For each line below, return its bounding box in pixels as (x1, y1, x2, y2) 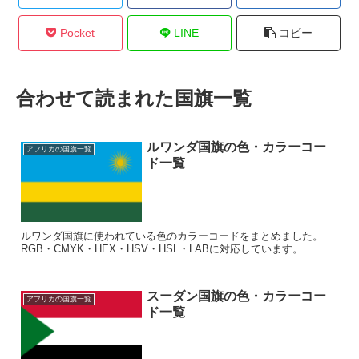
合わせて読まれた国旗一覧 (16, 87, 252, 109)
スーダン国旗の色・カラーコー (146, 288, 326, 303)
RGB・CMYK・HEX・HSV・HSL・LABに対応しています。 (21, 243, 304, 256)
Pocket (60, 26, 95, 39)
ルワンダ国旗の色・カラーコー (146, 139, 326, 154)
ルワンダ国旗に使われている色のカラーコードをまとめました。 (21, 230, 324, 243)
